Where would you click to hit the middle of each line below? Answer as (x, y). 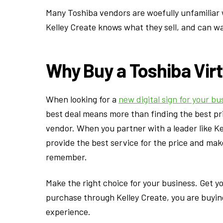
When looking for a (82, 99)
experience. (68, 212)
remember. (66, 157)
